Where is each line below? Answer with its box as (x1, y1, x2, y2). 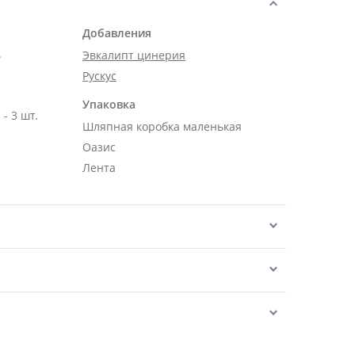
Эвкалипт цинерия (82, 48, 185, 63)
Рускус (82, 68, 116, 83)
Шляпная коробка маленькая (82, 119, 242, 134)
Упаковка (82, 97, 136, 112)
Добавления (82, 25, 151, 40)
